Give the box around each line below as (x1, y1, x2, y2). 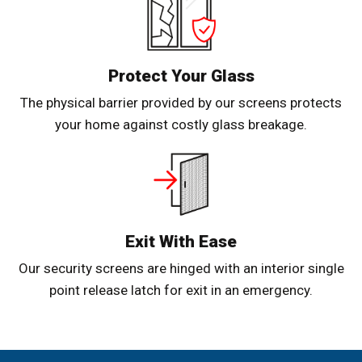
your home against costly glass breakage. (55, 116, 307, 133)
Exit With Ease (125, 232, 237, 252)
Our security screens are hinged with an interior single (18, 260, 344, 277)
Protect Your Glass (107, 66, 255, 86)
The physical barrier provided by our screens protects (20, 95, 342, 112)
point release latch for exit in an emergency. (49, 282, 313, 299)
